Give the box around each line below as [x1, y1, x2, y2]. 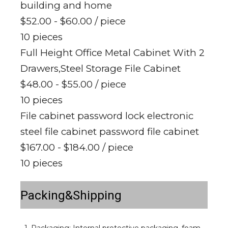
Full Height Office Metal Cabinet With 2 [20, 47, 205, 59]
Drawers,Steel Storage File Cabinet [20, 63, 181, 75]
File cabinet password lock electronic [20, 110, 193, 122]
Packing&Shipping [20, 188, 122, 203]
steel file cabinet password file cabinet [20, 126, 199, 138]
